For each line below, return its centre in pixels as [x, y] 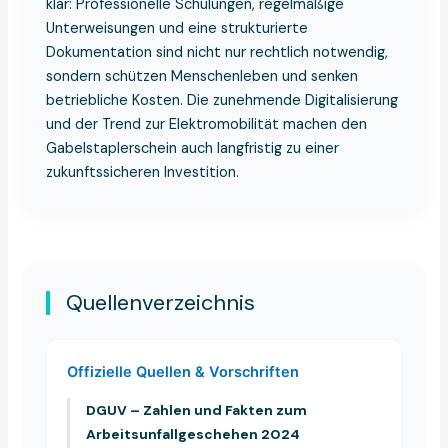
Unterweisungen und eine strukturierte [177, 28]
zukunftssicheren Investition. [143, 172]
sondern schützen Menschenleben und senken [202, 76]
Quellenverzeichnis [161, 302]
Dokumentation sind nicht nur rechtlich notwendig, [217, 52]
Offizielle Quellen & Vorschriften [183, 371]
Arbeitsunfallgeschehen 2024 [193, 433]
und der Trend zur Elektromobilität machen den [207, 124]
